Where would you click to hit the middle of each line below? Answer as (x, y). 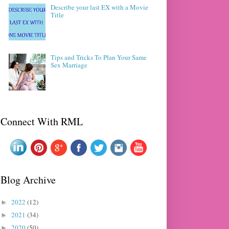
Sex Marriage (69, 65)
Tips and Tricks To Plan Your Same (99, 57)
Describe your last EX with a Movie (100, 7)
